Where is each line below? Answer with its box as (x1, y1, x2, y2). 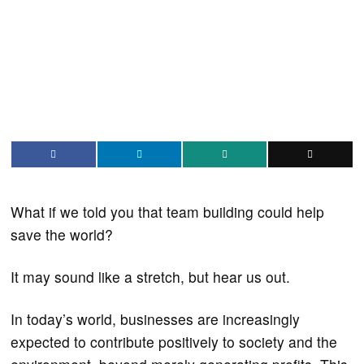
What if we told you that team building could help (11, 201, 325, 222)
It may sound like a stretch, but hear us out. (11, 266, 291, 287)
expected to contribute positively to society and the (11, 331, 338, 352)
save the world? (11, 223, 114, 245)
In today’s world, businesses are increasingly (11, 308, 301, 329)
